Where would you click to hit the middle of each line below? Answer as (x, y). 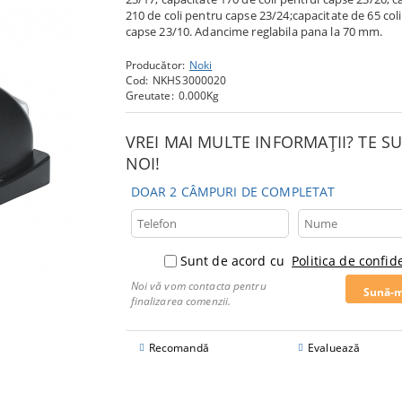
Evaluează (334, 347)
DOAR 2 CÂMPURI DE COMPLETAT (233, 191)
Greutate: (149, 95)
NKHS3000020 (190, 80)
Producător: (155, 65)
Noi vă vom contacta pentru (198, 285)
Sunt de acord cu (234, 260)
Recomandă (179, 347)
